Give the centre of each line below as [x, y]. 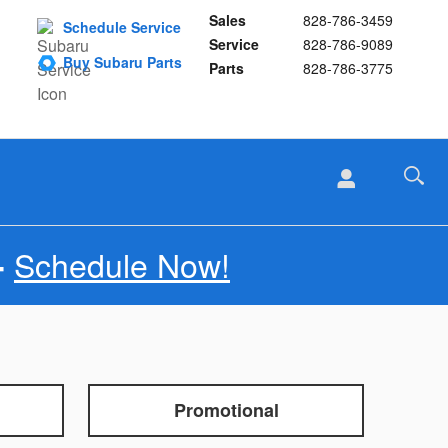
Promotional [226, 410]
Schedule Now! [122, 264]
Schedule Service [122, 27]
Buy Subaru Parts [122, 62]
